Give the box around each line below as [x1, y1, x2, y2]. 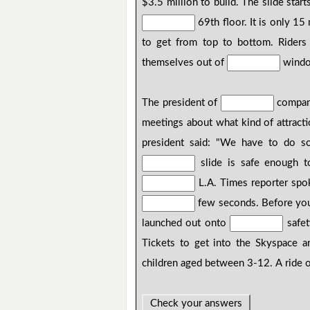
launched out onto [142, 218, 230, 229]
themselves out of [142, 57, 228, 69]
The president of [142, 98, 221, 109]
